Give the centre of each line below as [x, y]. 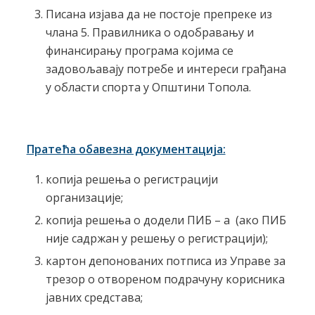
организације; [84, 197]
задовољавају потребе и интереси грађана [166, 69]
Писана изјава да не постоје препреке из [159, 14]
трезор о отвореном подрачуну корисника [165, 279]
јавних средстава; [94, 297]
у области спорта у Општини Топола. [148, 87]
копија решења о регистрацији [131, 179]
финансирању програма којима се [139, 50]
